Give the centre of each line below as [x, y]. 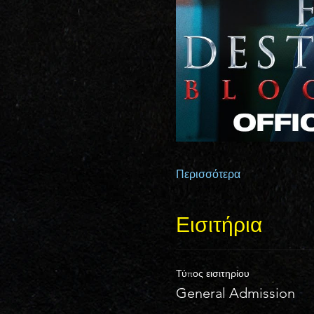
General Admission [235, 293]
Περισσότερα [208, 174]
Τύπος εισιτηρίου [212, 273]
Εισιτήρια [219, 225]
